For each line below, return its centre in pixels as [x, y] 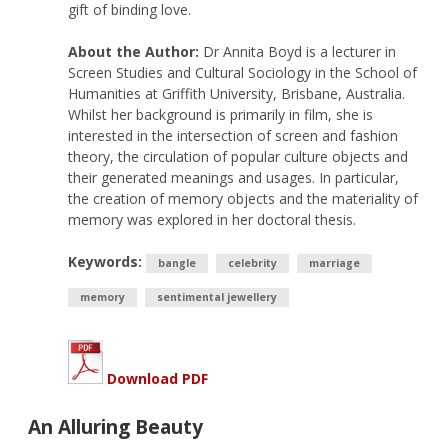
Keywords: [105, 261]
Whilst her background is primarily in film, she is [220, 114]
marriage [334, 263]
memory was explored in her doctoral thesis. [212, 219]
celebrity [252, 263]
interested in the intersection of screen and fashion [233, 135]
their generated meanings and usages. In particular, [233, 177]
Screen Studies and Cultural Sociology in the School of [242, 72]
